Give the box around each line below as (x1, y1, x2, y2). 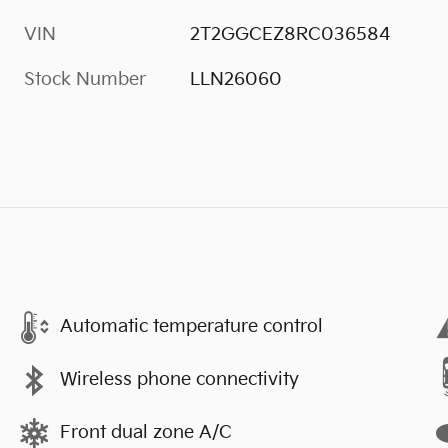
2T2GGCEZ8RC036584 (190, 23, 391, 45)
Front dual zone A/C (60, 422, 232, 443)
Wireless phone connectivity (60, 369, 299, 390)
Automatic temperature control (60, 316, 323, 337)
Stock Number (24, 68, 146, 90)
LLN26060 (190, 68, 283, 90)
